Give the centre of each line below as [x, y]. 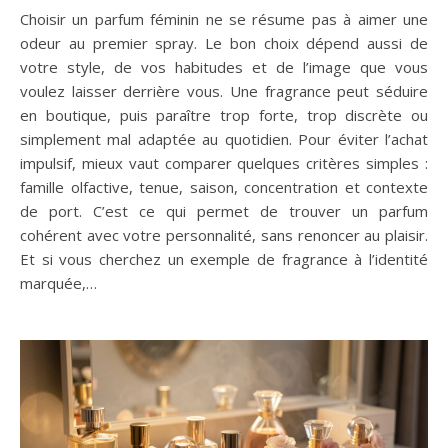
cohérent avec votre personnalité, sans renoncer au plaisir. [224, 235]
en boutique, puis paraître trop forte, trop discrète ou [224, 115]
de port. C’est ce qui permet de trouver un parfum [224, 211]
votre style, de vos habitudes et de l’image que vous [224, 67]
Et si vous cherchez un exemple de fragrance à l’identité [224, 259]
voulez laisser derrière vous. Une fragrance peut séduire [224, 91]
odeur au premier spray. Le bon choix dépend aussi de [224, 43]
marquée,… [58, 283]
